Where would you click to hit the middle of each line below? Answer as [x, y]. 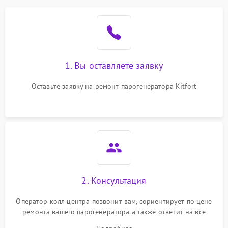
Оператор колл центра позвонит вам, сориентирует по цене [114, 201]
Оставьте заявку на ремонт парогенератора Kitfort [114, 86]
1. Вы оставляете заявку [114, 65]
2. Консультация [114, 180]
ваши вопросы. [114, 222]
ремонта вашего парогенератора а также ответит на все [114, 212]
